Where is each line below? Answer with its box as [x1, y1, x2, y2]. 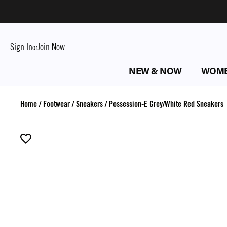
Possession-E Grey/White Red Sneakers [109, 99, 223, 109]
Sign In [10, 41, 32, 52]
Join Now [37, 41, 65, 52]
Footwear [43, 99, 70, 109]
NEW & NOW [129, 68, 182, 77]
